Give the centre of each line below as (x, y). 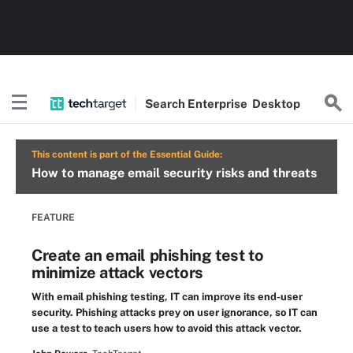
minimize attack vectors (117, 273)
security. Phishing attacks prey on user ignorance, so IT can (175, 312)
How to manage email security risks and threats (174, 173)
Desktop (277, 103)
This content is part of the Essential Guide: (127, 154)
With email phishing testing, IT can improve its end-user (167, 297)
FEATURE (53, 217)
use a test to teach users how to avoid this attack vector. (167, 328)
